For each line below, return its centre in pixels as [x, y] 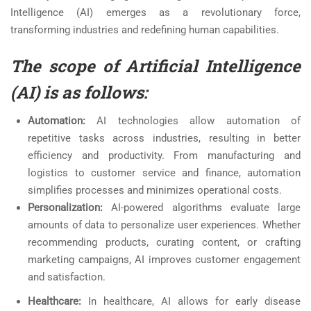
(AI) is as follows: [81, 93]
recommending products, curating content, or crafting [164, 243]
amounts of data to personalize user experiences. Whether [164, 225]
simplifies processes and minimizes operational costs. [156, 191]
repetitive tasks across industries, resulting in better [164, 138]
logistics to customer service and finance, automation [164, 173]
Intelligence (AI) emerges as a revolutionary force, [155, 13]
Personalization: [70, 208]
